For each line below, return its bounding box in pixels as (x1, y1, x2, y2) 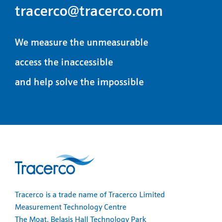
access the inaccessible (15, 58, 113, 68)
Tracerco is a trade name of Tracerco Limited (15, 191, 165, 200)
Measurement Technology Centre (15, 204, 126, 212)
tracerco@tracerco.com (15, 4, 163, 20)
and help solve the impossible (15, 78, 144, 88)
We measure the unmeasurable (15, 38, 148, 49)
